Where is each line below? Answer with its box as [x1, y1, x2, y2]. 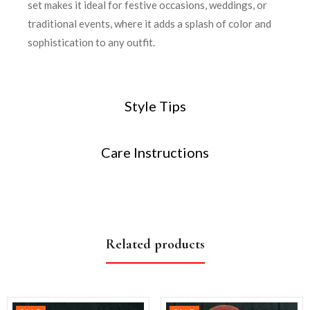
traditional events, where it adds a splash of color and [28, 17, 271, 30]
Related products [105, 235, 205, 253]
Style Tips [124, 97, 186, 114]
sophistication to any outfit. [28, 35, 155, 48]
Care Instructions [101, 143, 209, 161]
